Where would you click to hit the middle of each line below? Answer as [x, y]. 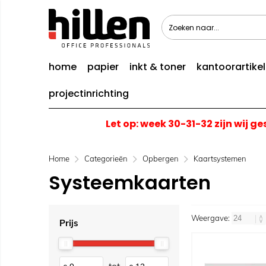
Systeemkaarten [130, 183]
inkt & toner [158, 67]
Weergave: [211, 218]
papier [103, 67]
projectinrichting [89, 94]
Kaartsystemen [220, 159]
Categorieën [106, 159]
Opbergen [161, 159]
